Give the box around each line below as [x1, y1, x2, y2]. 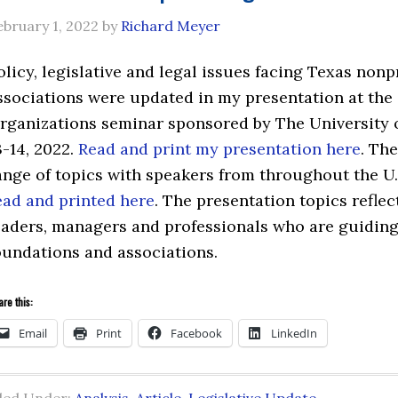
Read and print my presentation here [78, 139, 361, 159]
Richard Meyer [121, 17, 220, 35]
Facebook [171, 325, 222, 341]
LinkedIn [271, 325, 317, 341]
